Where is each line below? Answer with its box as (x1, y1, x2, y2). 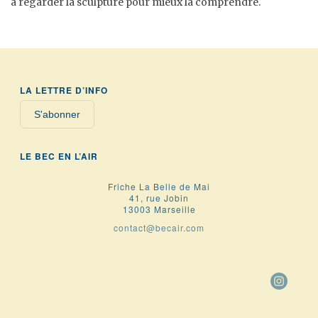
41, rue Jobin (129, 192, 189, 204)
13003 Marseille (122, 203, 196, 216)
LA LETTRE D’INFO (20, 84, 109, 97)
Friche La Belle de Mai (108, 180, 210, 193)
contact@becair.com (114, 221, 204, 234)
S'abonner (34, 109, 81, 121)
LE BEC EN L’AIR (20, 150, 99, 163)
